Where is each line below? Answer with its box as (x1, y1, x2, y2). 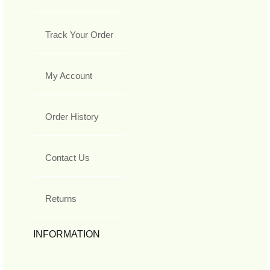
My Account (45, 70, 92, 81)
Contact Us (45, 152, 90, 163)
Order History (45, 111, 99, 122)
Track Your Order (45, 29, 113, 40)
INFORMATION (33, 228, 100, 239)
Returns (45, 193, 77, 204)
